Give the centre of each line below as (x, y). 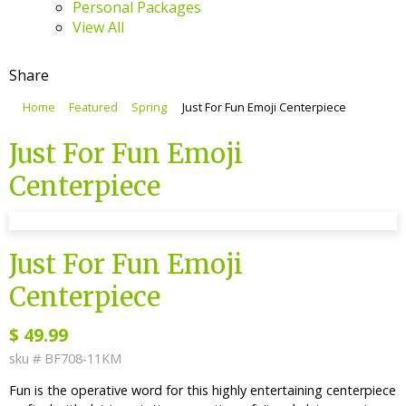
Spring (149, 107)
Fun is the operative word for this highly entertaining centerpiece (203, 390)
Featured (93, 107)
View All (98, 27)
